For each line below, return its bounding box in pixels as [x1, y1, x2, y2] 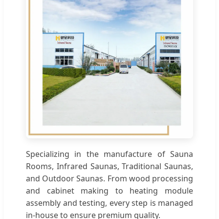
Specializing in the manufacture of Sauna [26, 148, 193, 159]
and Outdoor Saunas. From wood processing [26, 173, 193, 184]
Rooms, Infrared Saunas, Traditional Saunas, [26, 160, 193, 172]
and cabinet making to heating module [26, 185, 193, 196]
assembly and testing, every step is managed [26, 197, 193, 208]
